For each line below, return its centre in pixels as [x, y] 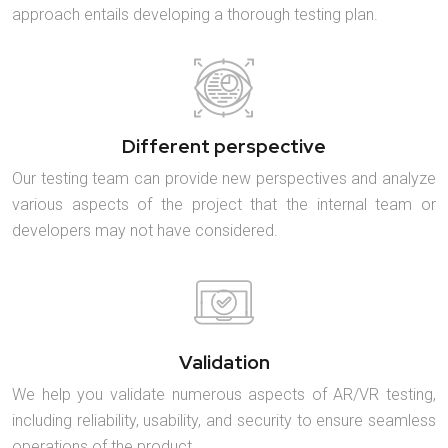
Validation [224, 362]
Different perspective [224, 146]
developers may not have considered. [145, 230]
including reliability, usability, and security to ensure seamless [224, 420]
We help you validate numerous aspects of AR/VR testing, [224, 394]
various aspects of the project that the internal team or [224, 204]
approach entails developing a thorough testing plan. [195, 14]
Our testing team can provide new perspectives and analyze [224, 178]
